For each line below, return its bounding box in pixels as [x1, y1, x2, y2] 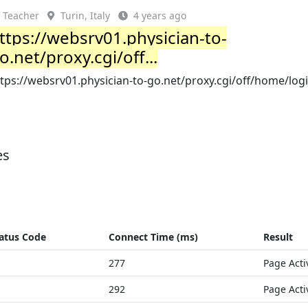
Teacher [3, 9, 40, 22]
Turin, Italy [60, 9, 111, 22]
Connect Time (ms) [109, 230, 198, 243]
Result [263, 230, 293, 243]
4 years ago [133, 9, 187, 22]
